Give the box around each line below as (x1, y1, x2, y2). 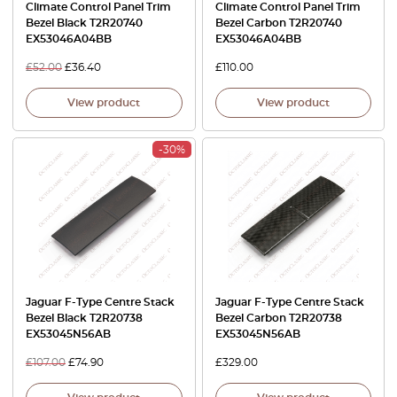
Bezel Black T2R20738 (26, 313, 143, 323)
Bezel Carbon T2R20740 (214, 17, 342, 28)
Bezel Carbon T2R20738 (214, 313, 342, 323)
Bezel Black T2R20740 (26, 17, 143, 28)
